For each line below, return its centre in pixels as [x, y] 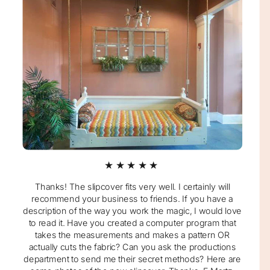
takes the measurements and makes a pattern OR [133, 235]
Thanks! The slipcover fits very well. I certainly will [132, 187]
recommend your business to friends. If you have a [132, 199]
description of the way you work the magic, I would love [132, 211]
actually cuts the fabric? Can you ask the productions [132, 247]
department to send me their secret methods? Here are [132, 259]
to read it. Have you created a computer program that [132, 223]
